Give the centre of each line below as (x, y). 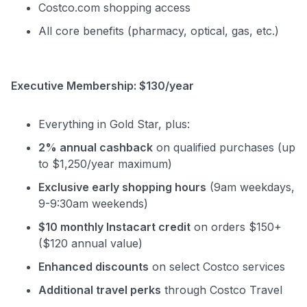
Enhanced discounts (94, 266)
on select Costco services (217, 266)
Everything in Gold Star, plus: (114, 124)
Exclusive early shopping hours (122, 187)
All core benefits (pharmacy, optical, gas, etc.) (159, 30)
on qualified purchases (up (224, 147)
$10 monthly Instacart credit (114, 226)
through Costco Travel (222, 290)
